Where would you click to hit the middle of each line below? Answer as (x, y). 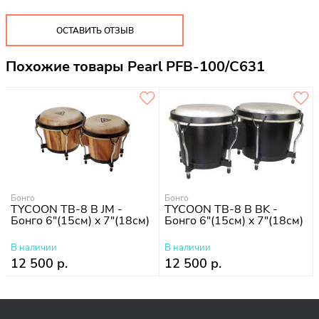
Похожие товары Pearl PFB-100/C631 (135, 67)
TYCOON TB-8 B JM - (67, 210)
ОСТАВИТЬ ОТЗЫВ (95, 30)
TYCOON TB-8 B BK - (221, 210)
